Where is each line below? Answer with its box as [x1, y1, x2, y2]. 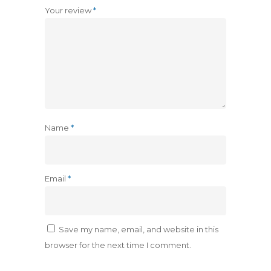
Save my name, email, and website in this [59, 224, 218, 234]
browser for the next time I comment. [45, 240, 191, 250]
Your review [45, 5, 93, 15]
